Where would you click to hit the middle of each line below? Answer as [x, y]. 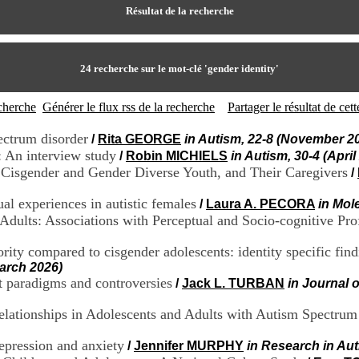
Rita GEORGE [139, 139]
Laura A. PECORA [260, 204]
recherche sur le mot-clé [148, 69]
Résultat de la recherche [179, 11]
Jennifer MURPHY [189, 346]
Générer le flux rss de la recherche [129, 107]
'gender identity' [242, 69]
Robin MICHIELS [177, 156]
